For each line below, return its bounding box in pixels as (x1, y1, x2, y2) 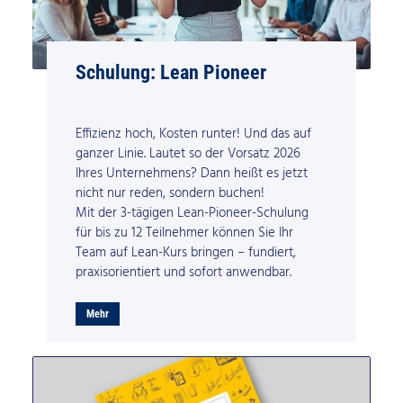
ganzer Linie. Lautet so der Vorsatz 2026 (76, 142, 301, 165)
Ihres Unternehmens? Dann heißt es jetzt (76, 162, 309, 184)
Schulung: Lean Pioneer (76, 59, 267, 84)
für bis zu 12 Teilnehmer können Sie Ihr (76, 221, 294, 244)
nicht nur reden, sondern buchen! (76, 182, 265, 204)
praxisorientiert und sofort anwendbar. (76, 261, 292, 283)
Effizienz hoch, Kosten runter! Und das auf (76, 122, 312, 145)
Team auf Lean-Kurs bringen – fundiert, (76, 241, 297, 264)
